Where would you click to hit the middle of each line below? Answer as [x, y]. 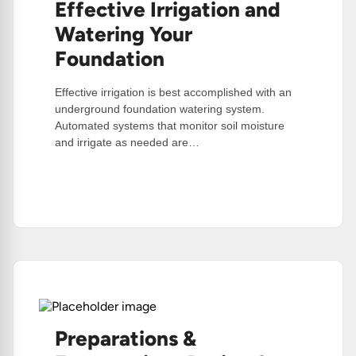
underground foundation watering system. [160, 109]
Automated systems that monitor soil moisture [170, 126]
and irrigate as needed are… [127, 143]
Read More [91, 186]
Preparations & [126, 339]
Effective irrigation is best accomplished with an [173, 93]
